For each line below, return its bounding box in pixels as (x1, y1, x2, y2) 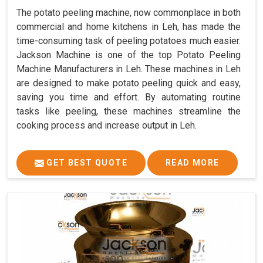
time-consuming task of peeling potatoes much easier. (16, 35, 241, 47)
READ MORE (166, 158, 220, 168)
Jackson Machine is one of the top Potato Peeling (16, 49, 241, 61)
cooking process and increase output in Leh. (16, 120, 197, 131)
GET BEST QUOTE (44, 158, 127, 168)
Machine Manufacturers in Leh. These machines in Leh (16, 63, 241, 75)
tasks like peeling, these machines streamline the (16, 106, 241, 117)
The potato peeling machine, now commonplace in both (16, 7, 241, 19)
